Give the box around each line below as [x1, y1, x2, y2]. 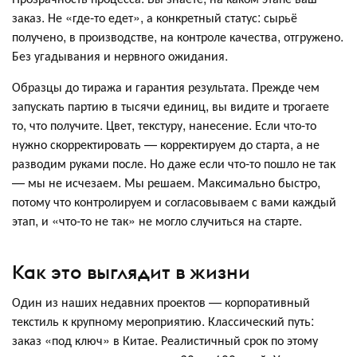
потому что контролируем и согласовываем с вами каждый [12, 192, 336, 211]
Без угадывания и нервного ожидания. [12, 46, 228, 65]
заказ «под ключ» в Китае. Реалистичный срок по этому [12, 330, 318, 349]
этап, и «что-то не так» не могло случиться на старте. [12, 211, 302, 230]
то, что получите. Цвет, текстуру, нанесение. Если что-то [12, 116, 316, 135]
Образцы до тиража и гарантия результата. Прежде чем [12, 77, 320, 96]
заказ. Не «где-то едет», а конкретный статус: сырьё [12, 8, 297, 27]
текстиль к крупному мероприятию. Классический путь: [12, 311, 314, 330]
